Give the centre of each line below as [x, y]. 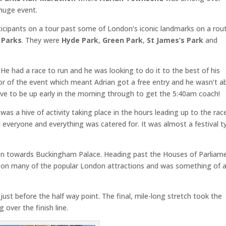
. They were [42, 40]
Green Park [123, 40]
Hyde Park [80, 40]
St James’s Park [175, 40]
